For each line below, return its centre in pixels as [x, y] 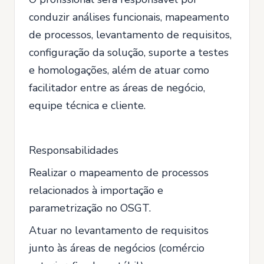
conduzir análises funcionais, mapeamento [129, 17]
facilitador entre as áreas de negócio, [117, 88]
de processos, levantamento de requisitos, [130, 35]
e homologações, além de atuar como [119, 70]
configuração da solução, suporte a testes [129, 52]
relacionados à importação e [96, 190]
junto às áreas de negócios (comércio [117, 248]
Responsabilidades [74, 150]
